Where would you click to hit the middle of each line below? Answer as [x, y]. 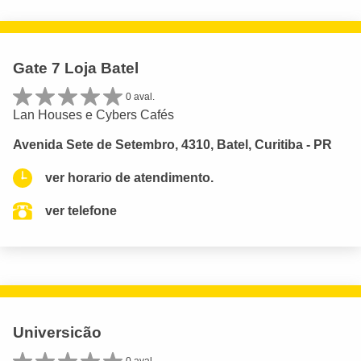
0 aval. [140, 97]
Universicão [57, 333]
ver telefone [81, 211]
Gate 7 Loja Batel [76, 68]
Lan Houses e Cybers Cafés [93, 115]
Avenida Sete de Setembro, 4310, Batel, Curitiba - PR [172, 145]
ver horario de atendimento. [129, 178]
